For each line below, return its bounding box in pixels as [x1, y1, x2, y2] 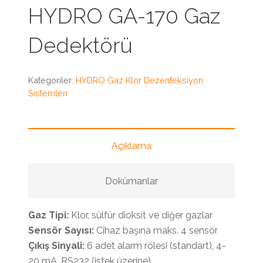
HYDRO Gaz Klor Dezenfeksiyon [76, 75, 203, 85]
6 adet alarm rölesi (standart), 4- [85, 240, 226, 251]
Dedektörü [28, 32, 133, 58]
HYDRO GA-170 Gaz [28, 3, 220, 28]
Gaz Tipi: [28, 209, 69, 221]
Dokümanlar [105, 175, 158, 187]
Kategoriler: [28, 75, 76, 85]
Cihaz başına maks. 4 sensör [94, 224, 218, 236]
